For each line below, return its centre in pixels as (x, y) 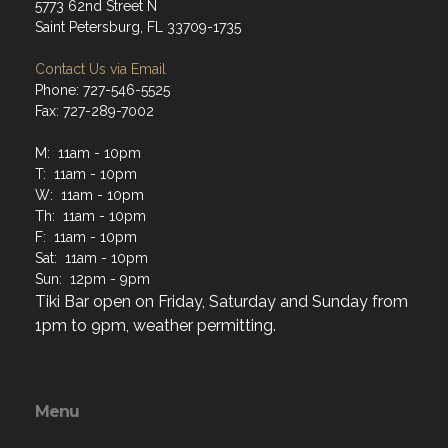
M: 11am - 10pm (88, 153)
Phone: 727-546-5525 (102, 90)
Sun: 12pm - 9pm (92, 279)
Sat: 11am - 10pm (91, 258)
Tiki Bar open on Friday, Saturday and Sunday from (221, 302)
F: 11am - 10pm (86, 237)
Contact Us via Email (100, 69)
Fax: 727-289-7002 (94, 111)
